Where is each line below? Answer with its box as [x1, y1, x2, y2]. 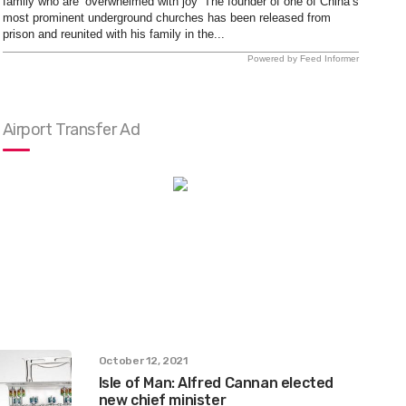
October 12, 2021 [98, 353, 188, 367]
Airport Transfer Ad [2, 119, 140, 140]
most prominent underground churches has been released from [2, 10, 331, 24]
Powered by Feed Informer [246, 53, 359, 63]
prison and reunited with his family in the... [2, 26, 225, 41]
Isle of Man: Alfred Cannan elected [98, 373, 333, 391]
